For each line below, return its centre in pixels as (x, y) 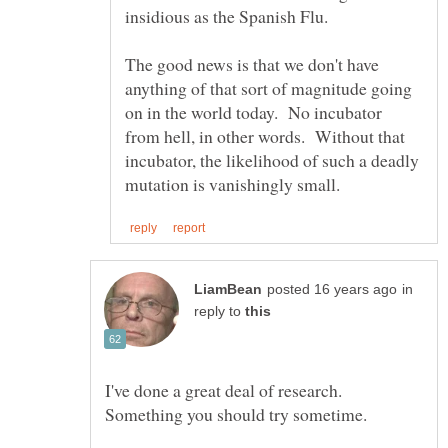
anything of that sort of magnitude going (268, 87)
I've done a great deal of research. (223, 389)
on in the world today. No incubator (253, 111)
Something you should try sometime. (236, 413)
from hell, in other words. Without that (265, 135)
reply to (219, 311)
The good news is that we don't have (252, 63)
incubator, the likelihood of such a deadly (272, 159)
